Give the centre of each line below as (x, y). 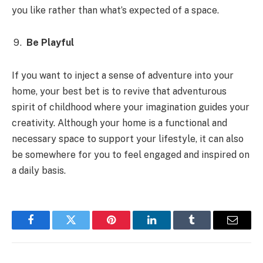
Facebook (50, 229)
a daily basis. (39, 171)
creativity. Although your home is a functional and (119, 123)
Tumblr (207, 229)
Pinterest (129, 229)
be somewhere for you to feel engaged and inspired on (131, 155)
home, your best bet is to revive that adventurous (119, 92)
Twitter (85, 229)
